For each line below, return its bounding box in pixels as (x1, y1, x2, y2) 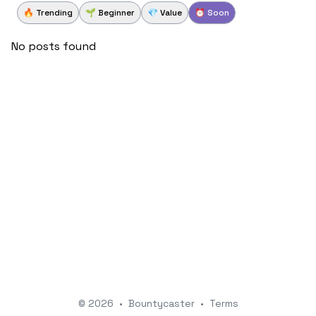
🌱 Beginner (85, 7, 135, 18)
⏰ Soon (195, 7, 229, 18)
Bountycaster (128, 297, 195, 310)
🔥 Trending (23, 7, 73, 18)
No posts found (11, 39, 96, 54)
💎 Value (147, 7, 182, 18)
